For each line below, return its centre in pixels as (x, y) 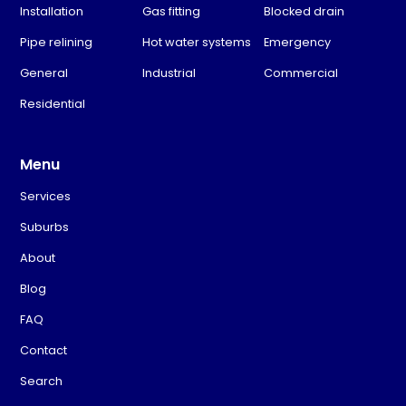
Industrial (169, 72)
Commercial (301, 72)
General (44, 72)
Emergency (298, 42)
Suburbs (45, 227)
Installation (52, 11)
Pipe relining (57, 42)
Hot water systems (196, 42)
